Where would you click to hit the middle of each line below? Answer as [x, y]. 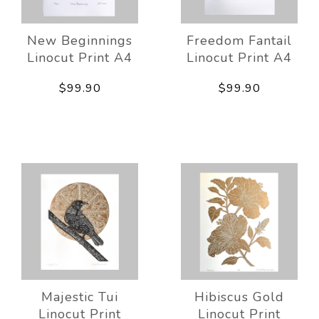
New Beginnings [80, 40]
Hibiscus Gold [239, 297]
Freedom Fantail [239, 40]
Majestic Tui [80, 297]
